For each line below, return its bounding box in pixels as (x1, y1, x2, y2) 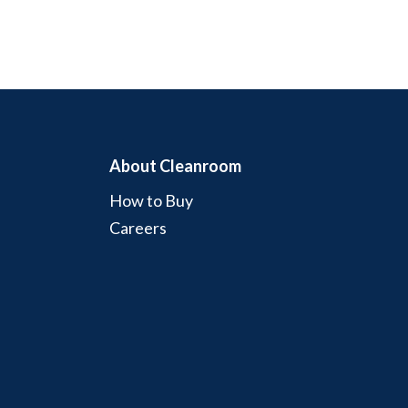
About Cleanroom (109, 155, 242, 176)
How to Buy (109, 189, 194, 210)
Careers (109, 217, 168, 238)
